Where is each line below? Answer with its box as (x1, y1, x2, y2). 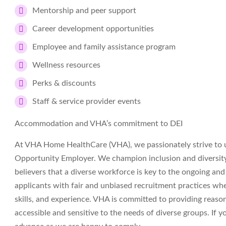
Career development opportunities (32, 25, 154, 33)
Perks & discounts (32, 79, 96, 87)
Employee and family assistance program (32, 43, 176, 51)
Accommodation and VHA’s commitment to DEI (15, 120, 183, 128)
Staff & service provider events (32, 97, 141, 105)
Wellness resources (32, 61, 100, 69)
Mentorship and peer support (32, 7, 136, 15)
